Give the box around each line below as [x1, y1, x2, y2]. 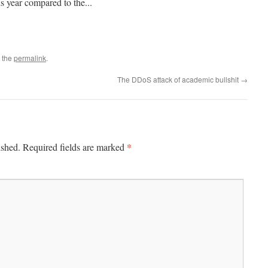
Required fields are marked [23, 141, 127, 153]
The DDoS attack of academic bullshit [117, 74, 240, 84]
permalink [14, 53, 46, 63]
